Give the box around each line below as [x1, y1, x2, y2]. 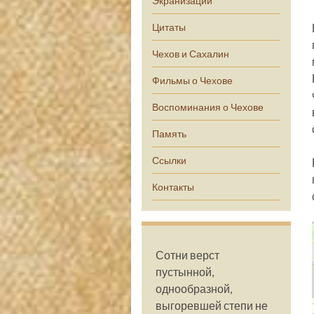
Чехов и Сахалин [152, 48, 229, 60]
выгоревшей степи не [156, 299, 268, 312]
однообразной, [156, 282, 232, 295]
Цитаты [152, 21, 186, 33]
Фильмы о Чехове [152, 74, 233, 86]
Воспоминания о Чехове [152, 101, 264, 113]
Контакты [152, 181, 194, 193]
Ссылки [152, 154, 186, 166]
